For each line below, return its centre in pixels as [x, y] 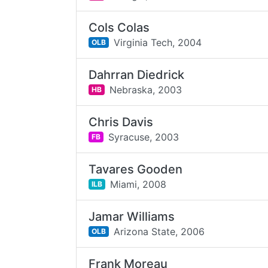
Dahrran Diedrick [137, 75]
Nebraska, [132, 89]
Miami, [124, 184]
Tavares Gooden [136, 169]
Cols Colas [119, 28]
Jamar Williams [132, 217]
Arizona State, [145, 231]
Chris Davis [121, 122]
